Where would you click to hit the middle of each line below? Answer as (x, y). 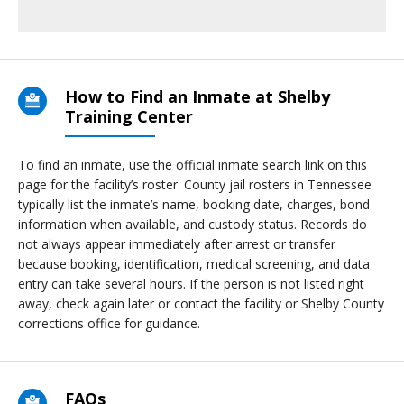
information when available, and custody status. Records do (193, 224)
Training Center (129, 116)
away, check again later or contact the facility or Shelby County (201, 303)
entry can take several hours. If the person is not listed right (191, 284)
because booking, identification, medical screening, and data (194, 264)
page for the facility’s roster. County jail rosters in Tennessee (195, 184)
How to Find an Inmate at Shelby (197, 96)
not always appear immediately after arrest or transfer (177, 244)
